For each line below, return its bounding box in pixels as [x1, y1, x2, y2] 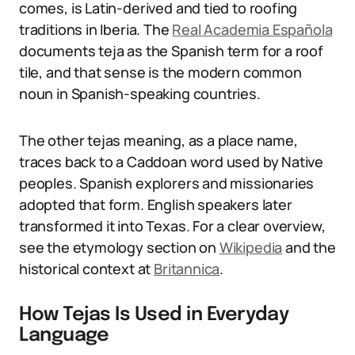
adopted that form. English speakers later [19, 195, 292, 214]
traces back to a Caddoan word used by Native [19, 152, 324, 171]
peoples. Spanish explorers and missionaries [19, 174, 315, 193]
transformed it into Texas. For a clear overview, [19, 216, 326, 235]
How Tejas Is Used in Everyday [19, 305, 289, 325]
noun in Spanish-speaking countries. [19, 84, 261, 103]
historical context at [19, 259, 155, 278]
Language [19, 326, 109, 345]
